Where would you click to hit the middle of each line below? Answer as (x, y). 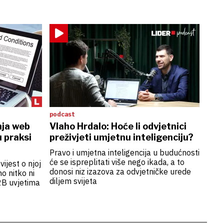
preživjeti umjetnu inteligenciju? (121, 137)
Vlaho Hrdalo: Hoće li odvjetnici (118, 126)
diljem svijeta (73, 181)
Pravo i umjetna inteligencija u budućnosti (124, 152)
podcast (62, 114)
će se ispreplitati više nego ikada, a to (117, 162)
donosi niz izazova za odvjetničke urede (120, 171)
